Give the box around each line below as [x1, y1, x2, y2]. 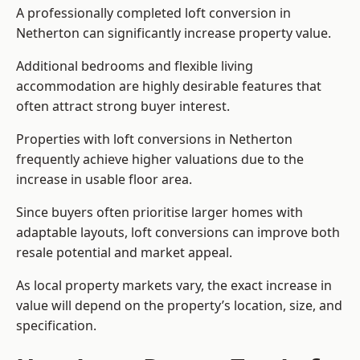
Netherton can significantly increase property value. [16, 24, 331, 43]
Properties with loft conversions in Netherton [16, 130, 292, 149]
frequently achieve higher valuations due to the [16, 150, 304, 169]
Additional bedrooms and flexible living [16, 57, 253, 76]
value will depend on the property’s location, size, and [16, 297, 342, 315]
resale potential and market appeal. [16, 243, 232, 262]
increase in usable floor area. [16, 170, 192, 189]
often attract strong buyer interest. [16, 97, 230, 116]
